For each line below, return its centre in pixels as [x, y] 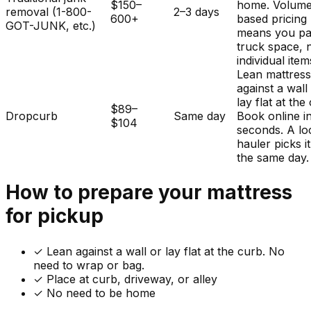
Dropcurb [32, 116]
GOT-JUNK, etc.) [51, 26]
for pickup [54, 216]
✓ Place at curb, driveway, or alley [125, 279]
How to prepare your [106, 193]
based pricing [272, 19]
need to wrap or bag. [89, 265]
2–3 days [197, 12]
